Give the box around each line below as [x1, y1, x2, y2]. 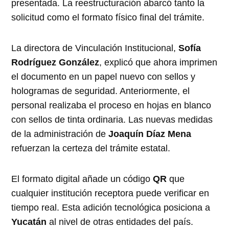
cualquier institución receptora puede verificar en [11, 188, 210, 199]
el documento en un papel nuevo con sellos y [11, 72, 196, 82]
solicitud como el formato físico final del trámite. [11, 12, 205, 23]
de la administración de [11, 129, 109, 140]
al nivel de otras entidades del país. [47, 217, 194, 227]
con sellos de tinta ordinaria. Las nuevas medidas [11, 114, 213, 125]
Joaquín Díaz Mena [108, 129, 192, 140]
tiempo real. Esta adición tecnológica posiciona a [11, 202, 211, 213]
